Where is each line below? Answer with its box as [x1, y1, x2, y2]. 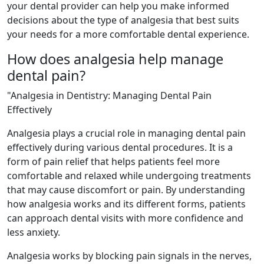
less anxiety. [7, 226, 60, 239]
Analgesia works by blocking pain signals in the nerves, [7, 249, 252, 263]
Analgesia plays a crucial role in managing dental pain [7, 127, 246, 140]
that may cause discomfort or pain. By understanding [7, 183, 245, 197]
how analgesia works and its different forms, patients [7, 197, 246, 211]
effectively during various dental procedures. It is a [7, 141, 233, 154]
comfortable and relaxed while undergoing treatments [7, 169, 251, 183]
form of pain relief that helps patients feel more [7, 155, 220, 169]
